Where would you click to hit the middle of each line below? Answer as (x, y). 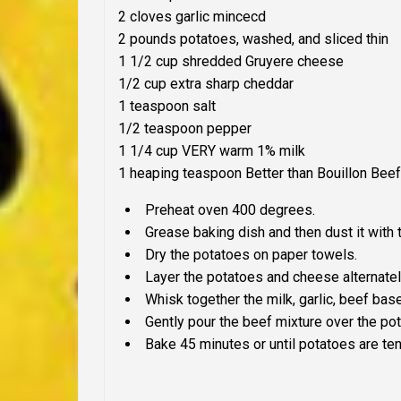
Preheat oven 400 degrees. (230, 209)
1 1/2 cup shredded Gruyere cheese (231, 61)
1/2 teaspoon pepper (185, 128)
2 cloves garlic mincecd (192, 16)
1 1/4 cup (150, 150)
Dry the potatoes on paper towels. (251, 254)
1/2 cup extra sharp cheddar (206, 83)
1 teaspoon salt (167, 106)
